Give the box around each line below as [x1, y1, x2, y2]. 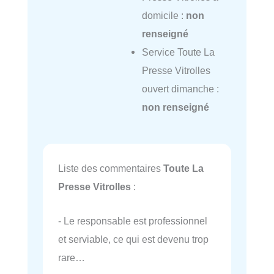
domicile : [141, 10, 186, 21]
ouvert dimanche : [141, 83, 219, 95]
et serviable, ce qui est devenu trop [58, 233, 209, 245]
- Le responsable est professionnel [58, 215, 207, 226]
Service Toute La [141, 46, 215, 58]
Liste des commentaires [58, 162, 163, 174]
